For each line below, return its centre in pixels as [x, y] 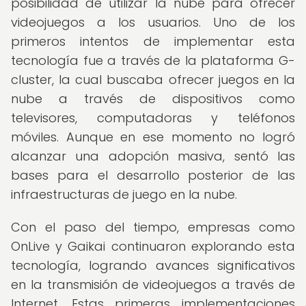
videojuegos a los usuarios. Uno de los [153, 22]
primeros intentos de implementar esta [153, 41]
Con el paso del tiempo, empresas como [153, 227]
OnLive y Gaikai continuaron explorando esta [153, 246]
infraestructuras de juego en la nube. [124, 194]
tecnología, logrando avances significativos [153, 265]
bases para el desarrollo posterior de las [153, 175]
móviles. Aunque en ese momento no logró [153, 137]
